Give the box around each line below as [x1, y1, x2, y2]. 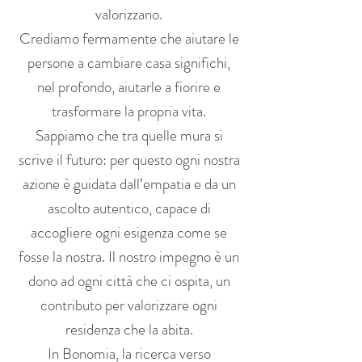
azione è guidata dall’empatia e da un [22, 173, 236, 195]
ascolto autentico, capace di [47, 197, 211, 219]
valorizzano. [95, 3, 162, 25]
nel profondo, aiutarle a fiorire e [37, 76, 221, 98]
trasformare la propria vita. [52, 100, 206, 122]
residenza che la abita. [65, 318, 193, 340]
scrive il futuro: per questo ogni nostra [18, 149, 240, 170]
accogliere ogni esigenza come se [31, 221, 227, 243]
